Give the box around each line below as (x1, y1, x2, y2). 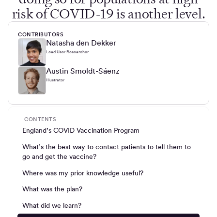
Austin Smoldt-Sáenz (46, 66, 120, 76)
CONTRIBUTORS (18, 31, 63, 38)
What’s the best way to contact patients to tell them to (22, 142, 191, 151)
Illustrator (46, 77, 64, 82)
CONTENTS (24, 116, 57, 123)
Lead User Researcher (46, 49, 89, 54)
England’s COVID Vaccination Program (22, 126, 140, 135)
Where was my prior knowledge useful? (22, 169, 144, 177)
